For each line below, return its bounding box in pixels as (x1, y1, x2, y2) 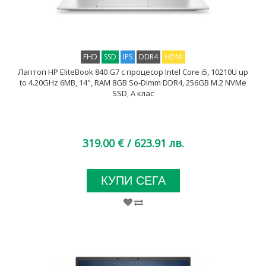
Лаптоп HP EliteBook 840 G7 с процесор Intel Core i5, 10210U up (18, 66, 248, 77)
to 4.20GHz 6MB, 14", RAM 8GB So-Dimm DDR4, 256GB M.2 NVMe (20, 77, 246, 88)
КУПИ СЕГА (100, 174, 166, 187)
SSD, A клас (112, 88, 154, 99)
